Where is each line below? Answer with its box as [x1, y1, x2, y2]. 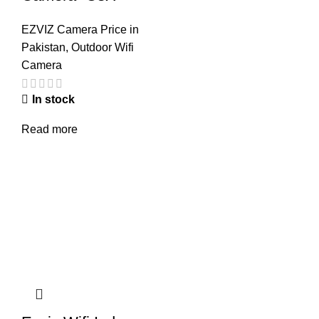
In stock [32, 93, 75, 106]
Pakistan [21, 41, 66, 54]
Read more [21, 123, 78, 136]
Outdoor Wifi [71, 41, 134, 54]
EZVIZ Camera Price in [21, 23, 139, 36]
